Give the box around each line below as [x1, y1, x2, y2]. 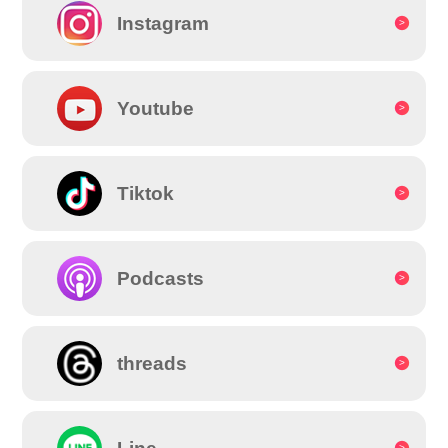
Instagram [117, 12, 210, 34]
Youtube [117, 97, 195, 119]
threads [117, 352, 188, 374]
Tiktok [117, 182, 175, 204]
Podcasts [117, 267, 205, 289]
